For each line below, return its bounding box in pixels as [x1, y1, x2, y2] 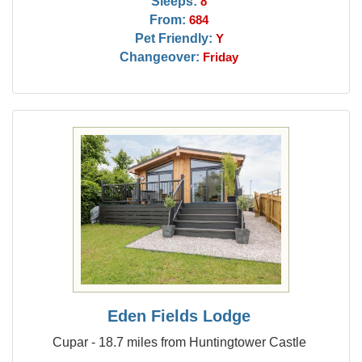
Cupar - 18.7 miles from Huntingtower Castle [52, 335, 306, 349]
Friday [203, 51, 239, 64]
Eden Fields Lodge [107, 307, 251, 325]
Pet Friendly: [134, 31, 213, 45]
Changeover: [120, 49, 200, 64]
